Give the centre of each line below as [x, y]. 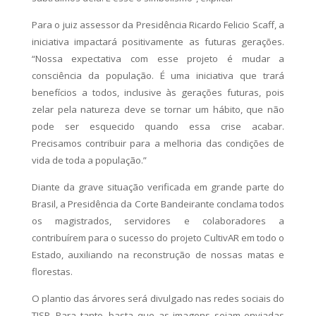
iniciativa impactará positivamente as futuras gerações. [158, 41]
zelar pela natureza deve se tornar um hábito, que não [158, 109]
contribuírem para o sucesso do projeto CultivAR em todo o [158, 237]
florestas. [52, 271]
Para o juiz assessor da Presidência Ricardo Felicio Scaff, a [158, 24]
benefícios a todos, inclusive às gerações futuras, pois [158, 92]
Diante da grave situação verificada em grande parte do [158, 187]
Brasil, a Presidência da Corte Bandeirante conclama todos [158, 203]
